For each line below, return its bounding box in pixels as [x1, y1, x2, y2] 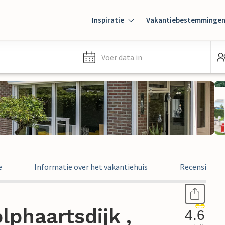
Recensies [180, 162, 214, 172]
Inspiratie [92, 15, 124, 25]
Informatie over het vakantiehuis [34, 162, 148, 172]
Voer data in [101, 52, 142, 62]
